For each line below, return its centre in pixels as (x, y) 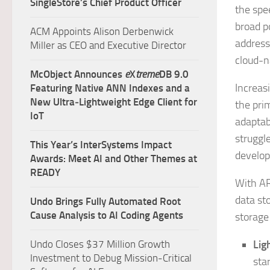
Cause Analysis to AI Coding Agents (107, 215)
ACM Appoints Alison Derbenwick (102, 31)
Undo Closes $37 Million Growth (100, 244)
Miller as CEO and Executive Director (108, 45)
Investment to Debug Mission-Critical (111, 258)
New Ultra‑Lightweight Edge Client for (114, 102)
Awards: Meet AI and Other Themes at (114, 159)
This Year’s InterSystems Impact (101, 145)
